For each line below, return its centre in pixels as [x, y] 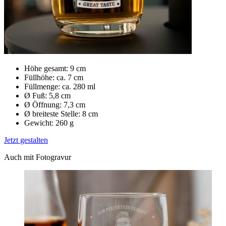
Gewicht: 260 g [49, 123]
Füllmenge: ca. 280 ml [60, 87]
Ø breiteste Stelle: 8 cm [61, 114]
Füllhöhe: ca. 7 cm [54, 78]
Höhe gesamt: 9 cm [55, 69]
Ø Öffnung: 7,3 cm [55, 105]
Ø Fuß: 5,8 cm [47, 96]
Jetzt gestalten [26, 140]
